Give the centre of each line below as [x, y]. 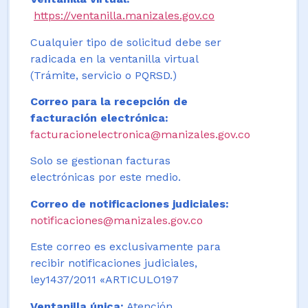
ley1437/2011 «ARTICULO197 [104, 280]
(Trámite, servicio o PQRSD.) [103, 75]
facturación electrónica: [99, 118]
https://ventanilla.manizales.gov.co [124, 16]
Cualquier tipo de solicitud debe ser [126, 42]
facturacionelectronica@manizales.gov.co [140, 134]
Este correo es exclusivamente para [125, 247]
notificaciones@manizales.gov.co [117, 220]
